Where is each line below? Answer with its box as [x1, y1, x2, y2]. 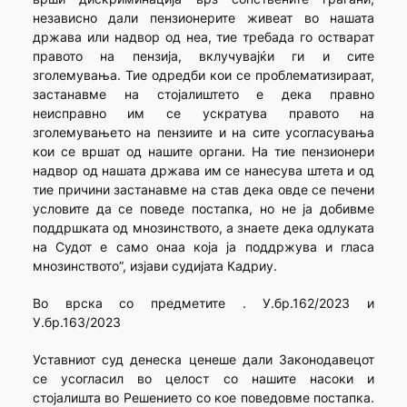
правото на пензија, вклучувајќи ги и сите [32, 47, 375, 64]
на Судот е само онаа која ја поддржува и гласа [32, 238, 375, 254]
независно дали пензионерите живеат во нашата [32, 9, 375, 25]
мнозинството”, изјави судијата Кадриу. [32, 257, 277, 273]
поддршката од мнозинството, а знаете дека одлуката [32, 219, 375, 235]
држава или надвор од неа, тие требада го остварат [32, 28, 375, 45]
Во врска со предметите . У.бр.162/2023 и [32, 294, 375, 311]
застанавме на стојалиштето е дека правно [32, 85, 375, 102]
